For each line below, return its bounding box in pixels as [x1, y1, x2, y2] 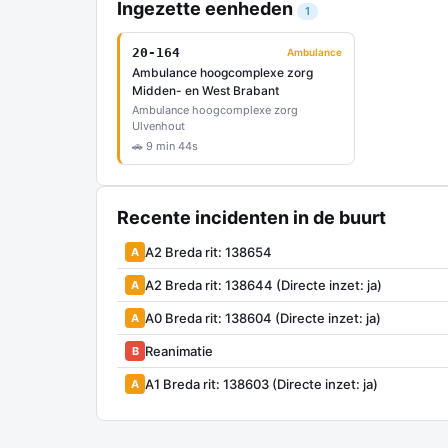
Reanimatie [145, 342, 213, 359]
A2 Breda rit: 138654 [145, 243, 272, 260]
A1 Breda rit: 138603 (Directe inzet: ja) [145, 375, 378, 392]
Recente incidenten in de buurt [117, 207, 386, 228]
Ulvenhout [132, 119, 185, 133]
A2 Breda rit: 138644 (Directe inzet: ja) [145, 276, 382, 293]
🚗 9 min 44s [132, 139, 198, 153]
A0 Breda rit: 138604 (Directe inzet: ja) [145, 309, 381, 326]
